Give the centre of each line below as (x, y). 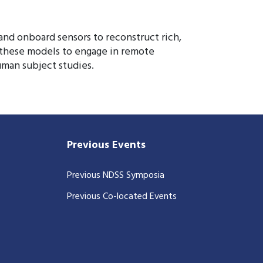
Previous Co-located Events (122, 196)
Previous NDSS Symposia (116, 175)
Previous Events (107, 145)
